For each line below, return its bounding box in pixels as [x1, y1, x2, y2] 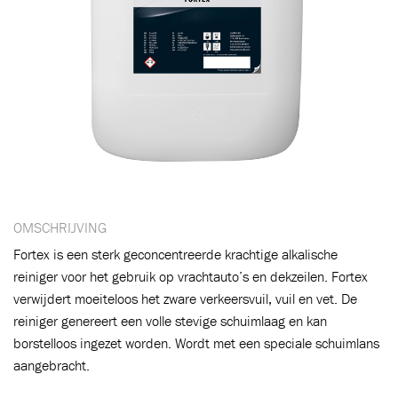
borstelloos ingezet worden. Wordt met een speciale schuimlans [13, 334, 379, 352]
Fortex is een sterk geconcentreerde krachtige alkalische [13, 245, 338, 263]
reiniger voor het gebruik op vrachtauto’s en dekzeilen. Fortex [13, 267, 368, 285]
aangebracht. [13, 356, 90, 374]
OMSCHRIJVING [13, 219, 107, 236]
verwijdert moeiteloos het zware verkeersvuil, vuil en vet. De [13, 290, 357, 307]
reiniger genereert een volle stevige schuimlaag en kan [13, 312, 327, 330]
